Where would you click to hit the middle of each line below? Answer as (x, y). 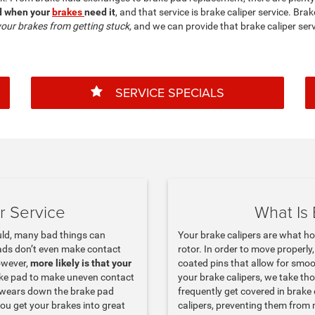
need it (100, 12)
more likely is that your (81, 263)
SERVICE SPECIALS (170, 92)
